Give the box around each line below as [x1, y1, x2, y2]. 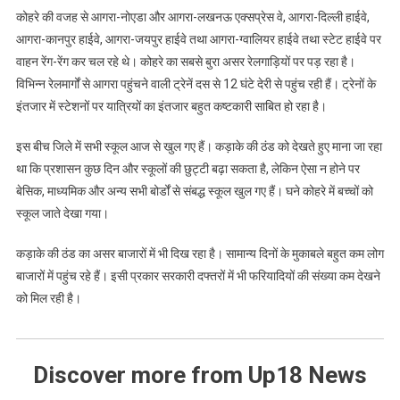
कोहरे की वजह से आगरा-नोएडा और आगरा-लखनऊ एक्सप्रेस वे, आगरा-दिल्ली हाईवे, [15, 10, 370, 25]
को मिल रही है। [15, 291, 81, 306]
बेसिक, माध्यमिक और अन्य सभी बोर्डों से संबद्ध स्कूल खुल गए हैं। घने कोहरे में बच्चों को [15, 184, 373, 199]
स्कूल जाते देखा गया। [15, 206, 109, 221]
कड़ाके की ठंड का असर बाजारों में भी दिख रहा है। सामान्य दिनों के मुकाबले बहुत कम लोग [15, 246, 384, 262]
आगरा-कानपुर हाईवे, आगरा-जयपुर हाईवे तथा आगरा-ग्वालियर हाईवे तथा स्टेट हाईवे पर [15, 32, 381, 47]
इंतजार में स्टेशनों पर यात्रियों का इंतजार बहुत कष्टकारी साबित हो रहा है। [15, 99, 327, 114]
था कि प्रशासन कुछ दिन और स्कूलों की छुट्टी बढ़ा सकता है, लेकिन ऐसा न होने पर [15, 162, 360, 177]
